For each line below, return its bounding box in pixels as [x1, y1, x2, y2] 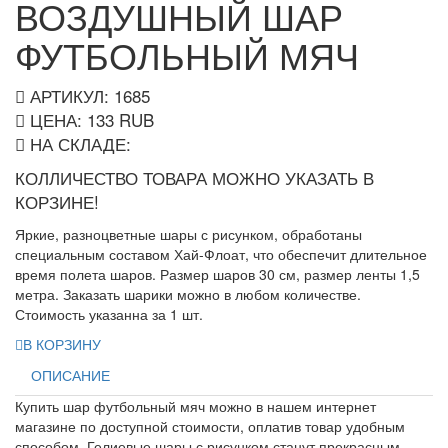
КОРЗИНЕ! [15, 188, 99, 214]
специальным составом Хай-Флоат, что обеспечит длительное [15, 243, 427, 264]
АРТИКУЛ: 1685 [25, 82, 150, 108]
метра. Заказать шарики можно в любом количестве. [15, 283, 361, 304]
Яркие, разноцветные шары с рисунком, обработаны [15, 223, 362, 244]
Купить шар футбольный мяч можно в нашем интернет [15, 395, 376, 416]
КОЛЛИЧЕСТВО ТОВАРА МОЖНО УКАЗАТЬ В [15, 164, 374, 190]
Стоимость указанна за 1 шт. [15, 303, 203, 324]
